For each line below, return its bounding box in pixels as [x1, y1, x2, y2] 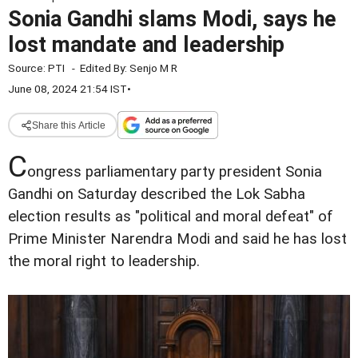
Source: [8, 62, 48, 74]
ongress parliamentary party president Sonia [27, 163, 322, 181]
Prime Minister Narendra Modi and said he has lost [8, 230, 347, 248]
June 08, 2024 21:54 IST [8, 82, 127, 95]
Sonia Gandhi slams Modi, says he [8, 6, 336, 32]
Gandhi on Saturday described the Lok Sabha [8, 185, 305, 203]
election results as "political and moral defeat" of [8, 208, 333, 225]
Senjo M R [129, 62, 177, 74]
